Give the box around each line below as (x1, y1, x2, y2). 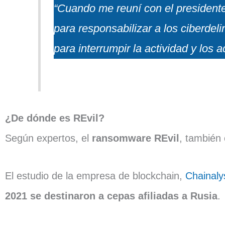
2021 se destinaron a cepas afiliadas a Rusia (5, 190, 217, 201)
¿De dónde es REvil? (5, 112, 104, 124)
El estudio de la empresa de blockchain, (5, 170, 185, 181)
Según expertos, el (5, 132, 92, 144)
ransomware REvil (92, 132, 179, 144)
